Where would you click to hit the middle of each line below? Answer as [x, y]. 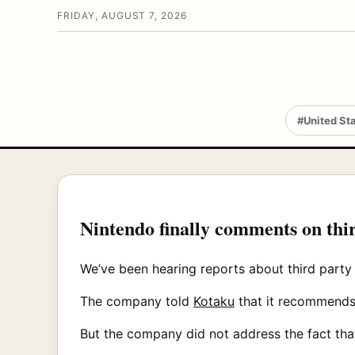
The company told [137, 301]
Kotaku [214, 301]
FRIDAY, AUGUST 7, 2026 [122, 15]
